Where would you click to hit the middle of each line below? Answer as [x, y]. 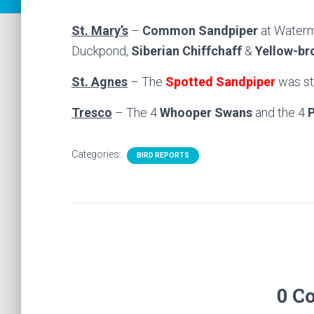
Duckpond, [101, 51]
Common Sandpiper [200, 30]
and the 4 [280, 112]
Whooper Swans [206, 112]
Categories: [97, 154]
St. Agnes [100, 82]
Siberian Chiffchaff [186, 51]
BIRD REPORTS [163, 155]
